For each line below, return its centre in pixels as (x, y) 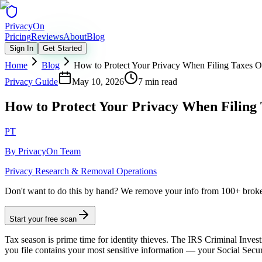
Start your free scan (43, 219)
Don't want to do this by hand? (61, 191)
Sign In (21, 48)
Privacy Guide (31, 82)
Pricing (18, 37)
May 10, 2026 (98, 82)
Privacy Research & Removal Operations (81, 171)
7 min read (158, 82)
